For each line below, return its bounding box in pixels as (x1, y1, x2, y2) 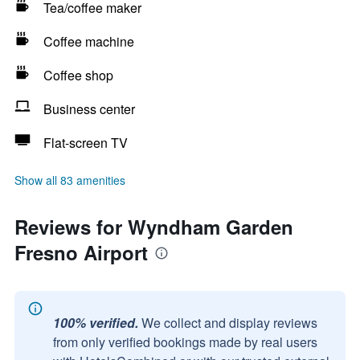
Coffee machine (43, 32, 134, 51)
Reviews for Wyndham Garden (14, 213, 293, 240)
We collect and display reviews (141, 313, 317, 332)
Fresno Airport (14, 239, 148, 266)
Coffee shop (43, 66, 113, 84)
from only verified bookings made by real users (53, 333, 317, 351)
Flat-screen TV (43, 133, 128, 152)
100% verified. (53, 313, 138, 332)
